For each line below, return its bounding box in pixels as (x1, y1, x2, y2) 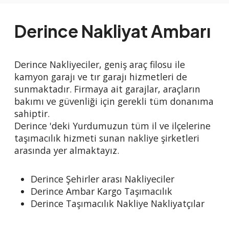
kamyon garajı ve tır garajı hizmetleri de (14, 71, 187, 83)
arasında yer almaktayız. (14, 144, 119, 157)
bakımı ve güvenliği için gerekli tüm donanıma (14, 95, 214, 108)
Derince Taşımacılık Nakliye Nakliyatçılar (31, 197, 204, 210)
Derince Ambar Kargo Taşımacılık (31, 185, 172, 198)
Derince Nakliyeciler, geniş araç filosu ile (14, 58, 185, 71)
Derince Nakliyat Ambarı (14, 20, 211, 42)
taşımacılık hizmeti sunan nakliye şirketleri (14, 132, 199, 145)
